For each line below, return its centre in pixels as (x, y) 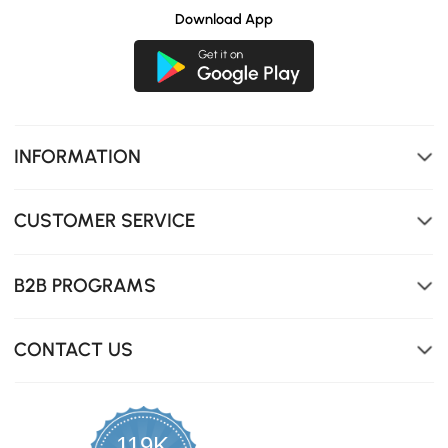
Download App (224, 18)
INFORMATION (78, 156)
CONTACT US (74, 350)
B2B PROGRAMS (85, 285)
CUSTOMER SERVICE (105, 221)
